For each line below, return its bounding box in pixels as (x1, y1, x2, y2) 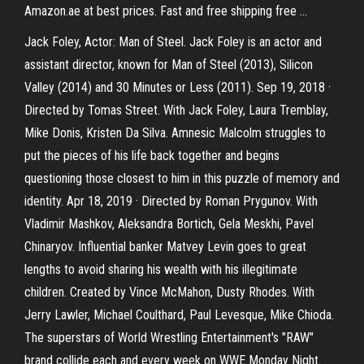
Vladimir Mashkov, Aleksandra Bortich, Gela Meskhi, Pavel (24, 216, 314, 232)
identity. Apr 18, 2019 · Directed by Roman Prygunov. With (24, 193, 318, 209)
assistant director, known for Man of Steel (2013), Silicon (24, 57, 313, 72)
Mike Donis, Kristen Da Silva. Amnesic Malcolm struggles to (24, 125, 326, 141)
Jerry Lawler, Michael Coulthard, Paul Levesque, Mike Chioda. (24, 307, 334, 323)
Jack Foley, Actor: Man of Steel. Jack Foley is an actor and (24, 34, 322, 50)
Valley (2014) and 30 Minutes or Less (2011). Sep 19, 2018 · (24, 80, 331, 95)
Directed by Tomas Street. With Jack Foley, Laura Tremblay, (24, 102, 328, 118)
